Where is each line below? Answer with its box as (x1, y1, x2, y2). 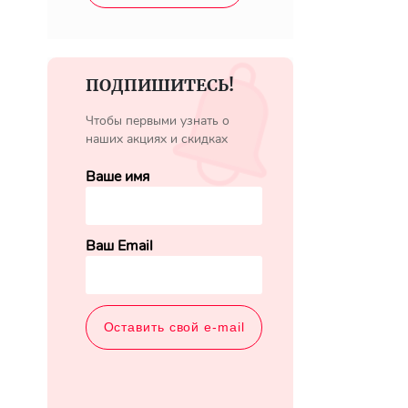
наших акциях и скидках (86, 130, 228, 148)
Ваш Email (86, 236, 153, 256)
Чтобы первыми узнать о (86, 112, 229, 129)
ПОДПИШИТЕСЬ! (86, 75, 234, 96)
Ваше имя (86, 167, 149, 187)
